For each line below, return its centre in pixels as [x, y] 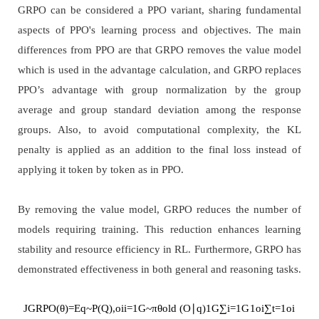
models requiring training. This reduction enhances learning [159, 230]
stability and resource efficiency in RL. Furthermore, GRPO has [159, 250]
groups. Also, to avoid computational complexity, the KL [159, 130]
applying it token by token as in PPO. [100, 170]
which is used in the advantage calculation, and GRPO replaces [159, 70]
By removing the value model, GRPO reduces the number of [159, 210]
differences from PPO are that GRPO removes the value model [159, 50]
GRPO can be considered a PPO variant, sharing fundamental [159, 10]
